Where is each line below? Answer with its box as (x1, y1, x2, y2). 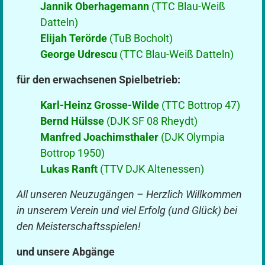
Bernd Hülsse (40, 114, 105, 127)
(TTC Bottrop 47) (159, 98, 241, 111)
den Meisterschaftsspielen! (17, 219, 141, 232)
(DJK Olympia (159, 130, 225, 143)
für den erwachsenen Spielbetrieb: (17, 73, 181, 86)
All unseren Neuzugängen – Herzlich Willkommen (17, 188, 243, 201)
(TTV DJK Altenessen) (98, 162, 205, 175)
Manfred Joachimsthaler (40, 130, 159, 143)
